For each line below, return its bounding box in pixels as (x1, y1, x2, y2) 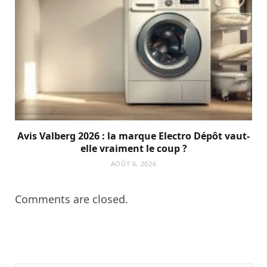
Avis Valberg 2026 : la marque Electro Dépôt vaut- (17, 129, 250, 142)
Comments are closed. (15, 191, 128, 206)
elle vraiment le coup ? (80, 141, 187, 155)
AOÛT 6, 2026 (110, 159, 157, 168)
